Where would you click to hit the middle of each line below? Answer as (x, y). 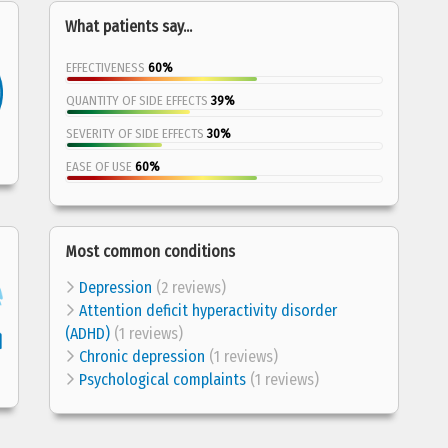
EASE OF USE (100, 166)
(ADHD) (87, 333)
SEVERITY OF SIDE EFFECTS (136, 133)
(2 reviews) (189, 287)
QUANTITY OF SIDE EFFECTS (138, 100)
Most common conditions (150, 251)
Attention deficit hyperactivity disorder (208, 310)
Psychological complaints (162, 379)
